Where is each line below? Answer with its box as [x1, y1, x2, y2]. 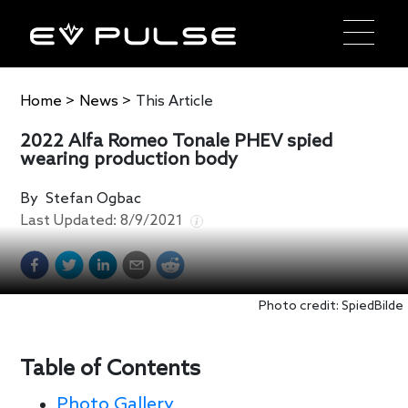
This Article [136, 92, 214, 110]
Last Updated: [20, 211, 121, 229]
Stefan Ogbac [46, 189, 142, 208]
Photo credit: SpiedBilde [259, 298, 403, 314]
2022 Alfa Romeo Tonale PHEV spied [20, 130, 333, 153]
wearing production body [20, 148, 239, 171]
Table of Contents [20, 355, 201, 382]
